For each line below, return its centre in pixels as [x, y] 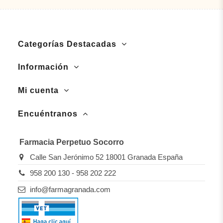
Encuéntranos [48, 114]
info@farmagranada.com [70, 189]
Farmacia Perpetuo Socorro [72, 142]
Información [44, 67]
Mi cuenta [39, 91]
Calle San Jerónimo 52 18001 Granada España [106, 157]
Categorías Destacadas [67, 44]
